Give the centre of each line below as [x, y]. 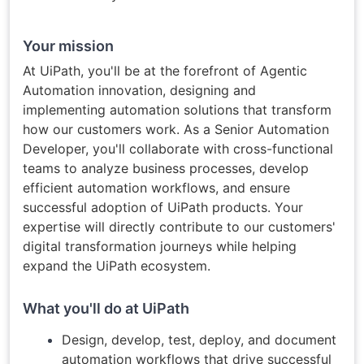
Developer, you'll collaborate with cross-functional [178, 148]
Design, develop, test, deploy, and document [199, 339]
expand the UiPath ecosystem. [117, 265]
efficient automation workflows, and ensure [156, 187]
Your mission [68, 46]
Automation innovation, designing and [139, 90]
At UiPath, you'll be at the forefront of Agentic [165, 70]
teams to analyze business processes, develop [166, 168]
